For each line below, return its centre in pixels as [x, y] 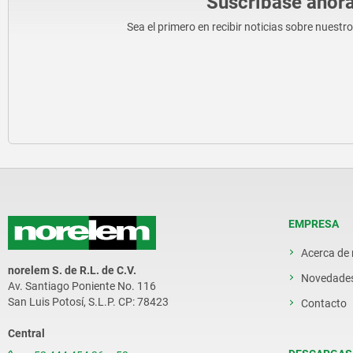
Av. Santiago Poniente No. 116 [82, 286]
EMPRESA [314, 224]
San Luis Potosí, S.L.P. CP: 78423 [88, 302]
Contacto [324, 303]
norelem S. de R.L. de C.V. [72, 271]
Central [26, 334]
